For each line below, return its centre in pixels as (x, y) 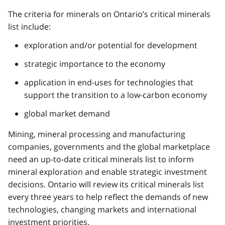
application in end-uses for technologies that (109, 82)
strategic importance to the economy (95, 64)
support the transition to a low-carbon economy (116, 95)
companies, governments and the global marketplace (109, 146)
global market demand (67, 113)
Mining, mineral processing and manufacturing (97, 134)
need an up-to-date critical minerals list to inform (101, 159)
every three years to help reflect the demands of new (108, 197)
